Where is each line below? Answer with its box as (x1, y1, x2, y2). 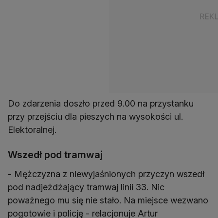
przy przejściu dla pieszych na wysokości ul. (8, 111, 183, 122)
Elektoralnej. (8, 125, 56, 135)
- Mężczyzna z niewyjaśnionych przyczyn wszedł (8, 169, 204, 180)
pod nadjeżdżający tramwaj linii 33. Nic (8, 182, 164, 193)
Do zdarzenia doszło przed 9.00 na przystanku (8, 98, 194, 109)
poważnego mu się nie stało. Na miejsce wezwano (8, 195, 208, 206)
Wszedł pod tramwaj (8, 149, 103, 161)
